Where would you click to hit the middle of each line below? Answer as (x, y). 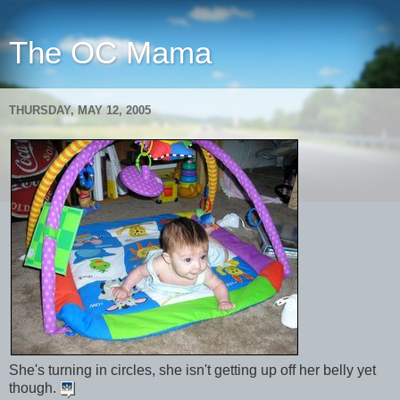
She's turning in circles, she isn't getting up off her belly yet (192, 371)
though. (34, 388)
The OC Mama (110, 53)
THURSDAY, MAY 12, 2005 (80, 110)
